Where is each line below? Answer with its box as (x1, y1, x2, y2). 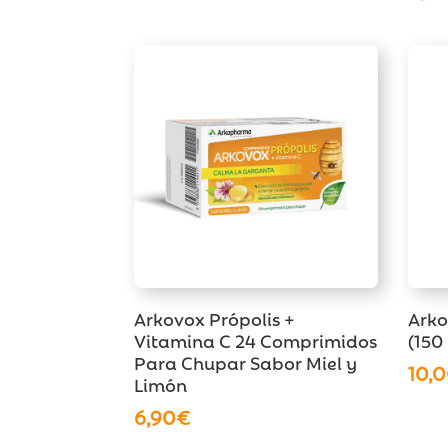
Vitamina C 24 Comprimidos (134, 326, 378, 353)
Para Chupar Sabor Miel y (134, 348, 358, 375)
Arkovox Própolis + (134, 304, 296, 331)
